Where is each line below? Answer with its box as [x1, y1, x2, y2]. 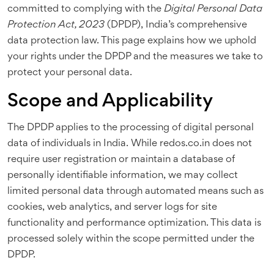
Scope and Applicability [7, 94, 213, 111]
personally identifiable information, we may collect [7, 171, 238, 180]
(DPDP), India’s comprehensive [105, 21, 247, 30]
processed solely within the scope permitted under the [7, 235, 254, 244]
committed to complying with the [7, 5, 164, 14]
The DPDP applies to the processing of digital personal [7, 124, 254, 133]
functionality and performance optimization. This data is [7, 219, 261, 228]
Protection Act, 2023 [7, 21, 105, 30]
